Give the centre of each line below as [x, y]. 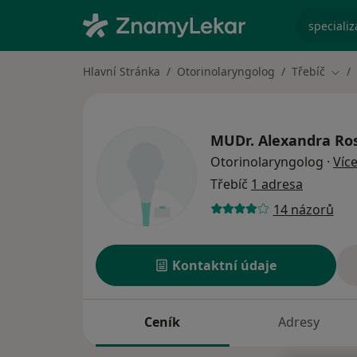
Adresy [298, 322]
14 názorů [303, 209]
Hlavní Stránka [122, 71]
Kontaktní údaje [225, 266]
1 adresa [277, 184]
